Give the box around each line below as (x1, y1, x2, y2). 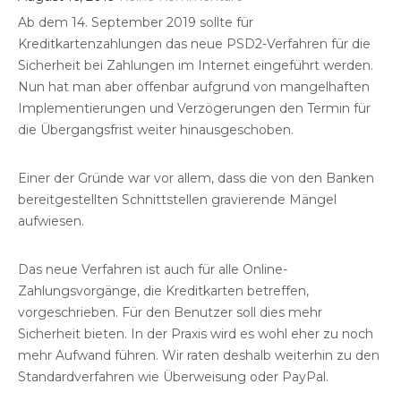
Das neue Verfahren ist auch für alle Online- (18, 261, 287, 278)
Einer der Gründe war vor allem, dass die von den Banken (18, 170, 374, 187)
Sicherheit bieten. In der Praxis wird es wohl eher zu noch (18, 326, 373, 343)
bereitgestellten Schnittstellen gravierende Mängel (18, 192, 337, 209)
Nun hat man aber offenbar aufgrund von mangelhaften (18, 79, 370, 96)
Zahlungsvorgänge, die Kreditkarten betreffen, (18, 283, 309, 300)
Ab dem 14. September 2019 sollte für (18, 14, 253, 31)
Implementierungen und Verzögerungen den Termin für (18, 100, 371, 117)
